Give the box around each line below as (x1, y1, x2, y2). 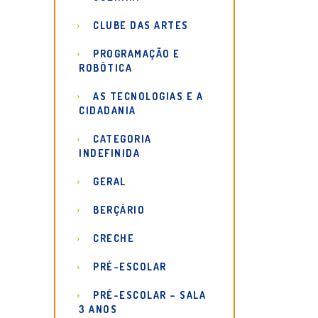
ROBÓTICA (79, 62, 132, 74)
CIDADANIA (79, 104, 136, 116)
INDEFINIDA (79, 147, 140, 159)
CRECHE (93, 232, 134, 244)
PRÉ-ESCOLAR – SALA (93, 289, 206, 301)
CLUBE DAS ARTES (93, 19, 189, 31)
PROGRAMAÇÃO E (93, 48, 180, 60)
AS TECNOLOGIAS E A (93, 90, 203, 102)
